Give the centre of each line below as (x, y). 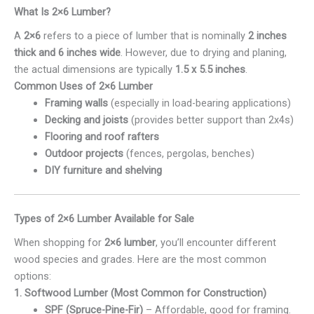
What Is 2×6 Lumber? (62, 12)
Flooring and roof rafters (102, 137)
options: (33, 277)
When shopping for (59, 243)
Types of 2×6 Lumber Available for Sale (104, 219)
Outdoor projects (84, 154)
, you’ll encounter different (216, 243)
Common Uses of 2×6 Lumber (83, 87)
